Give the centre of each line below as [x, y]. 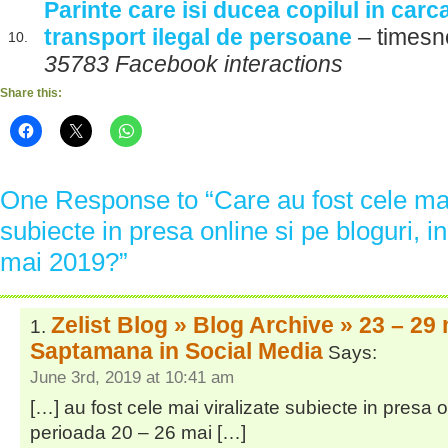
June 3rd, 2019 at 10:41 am [132, 377]
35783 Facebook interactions [193, 64]
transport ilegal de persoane [198, 37]
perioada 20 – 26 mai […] [138, 432]
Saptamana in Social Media [176, 351]
